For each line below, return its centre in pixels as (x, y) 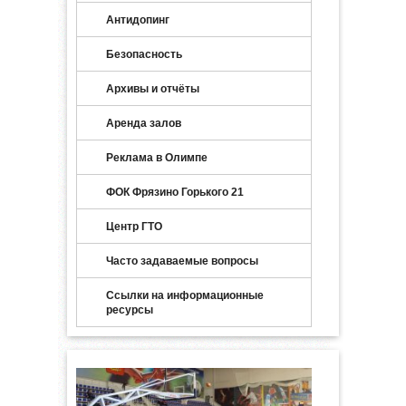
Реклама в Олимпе (157, 158)
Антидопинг (138, 20)
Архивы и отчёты (153, 89)
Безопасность (144, 54)
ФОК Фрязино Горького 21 (175, 192)
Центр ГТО (134, 227)
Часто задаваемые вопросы (182, 261)
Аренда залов (144, 123)
